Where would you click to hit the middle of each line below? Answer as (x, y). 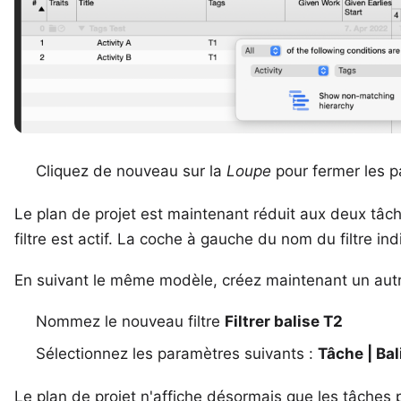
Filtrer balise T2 (284, 322)
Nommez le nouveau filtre (130, 322)
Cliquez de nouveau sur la (131, 171)
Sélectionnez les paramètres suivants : (177, 354)
